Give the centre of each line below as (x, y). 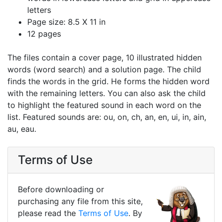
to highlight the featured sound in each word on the (104, 105)
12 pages (44, 33)
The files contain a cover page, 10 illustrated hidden (105, 57)
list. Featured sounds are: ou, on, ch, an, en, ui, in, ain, (107, 117)
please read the (48, 213)
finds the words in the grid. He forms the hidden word (109, 81)
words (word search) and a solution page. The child (104, 69)
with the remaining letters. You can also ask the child (107, 93)
